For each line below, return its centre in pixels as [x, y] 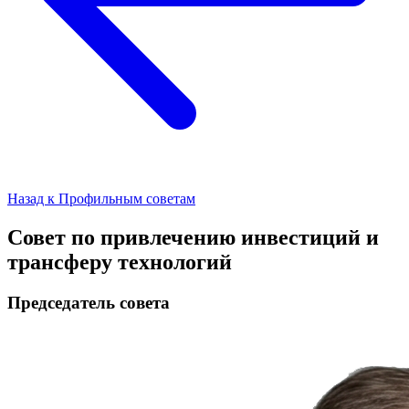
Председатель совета [89, 302]
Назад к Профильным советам [101, 199]
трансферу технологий [120, 262]
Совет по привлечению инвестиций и [193, 237]
